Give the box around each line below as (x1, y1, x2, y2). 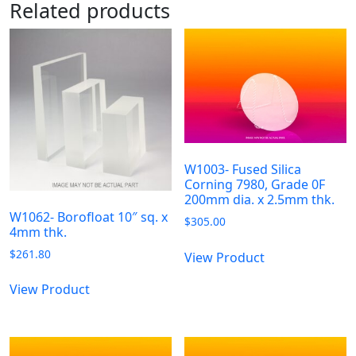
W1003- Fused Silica (184, 160, 302, 178)
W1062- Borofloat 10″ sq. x (10, 207, 168, 226)
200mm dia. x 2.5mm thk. (184, 190, 335, 208)
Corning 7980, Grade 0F (184, 175, 326, 193)
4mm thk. (10, 222, 67, 241)
